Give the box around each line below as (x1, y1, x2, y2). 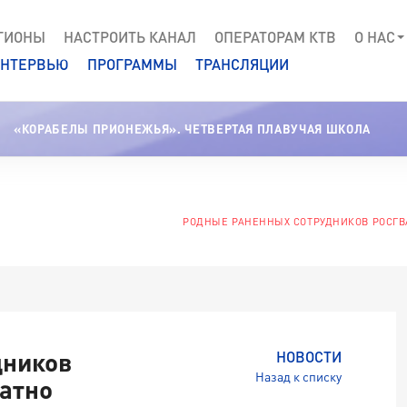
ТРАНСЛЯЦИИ (195, 55, 289, 73)
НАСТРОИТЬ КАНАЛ (64, 27, 196, 45)
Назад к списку (255, 369, 342, 384)
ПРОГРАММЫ (87, 55, 177, 73)
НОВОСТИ (276, 348, 342, 365)
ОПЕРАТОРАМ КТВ (214, 27, 336, 45)
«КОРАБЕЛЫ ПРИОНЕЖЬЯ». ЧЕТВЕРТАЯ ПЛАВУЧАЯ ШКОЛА (14, 122, 371, 136)
